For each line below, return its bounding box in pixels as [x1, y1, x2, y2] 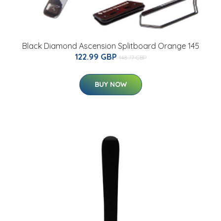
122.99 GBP [74, 52, 119, 62]
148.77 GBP [118, 54, 147, 62]
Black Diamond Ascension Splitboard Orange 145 [22, 41, 199, 51]
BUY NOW [94, 80, 127, 89]
